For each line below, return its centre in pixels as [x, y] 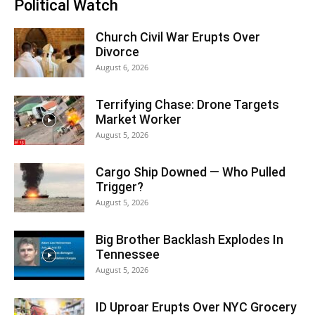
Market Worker [139, 119]
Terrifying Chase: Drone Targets [187, 104]
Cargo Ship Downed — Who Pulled [191, 172]
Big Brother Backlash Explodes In [189, 239]
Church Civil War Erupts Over [178, 37]
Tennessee [128, 254]
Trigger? [120, 186]
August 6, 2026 [122, 67]
